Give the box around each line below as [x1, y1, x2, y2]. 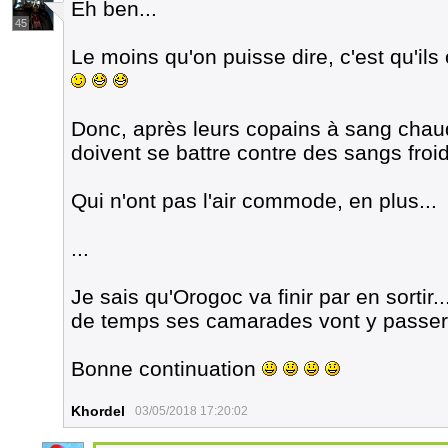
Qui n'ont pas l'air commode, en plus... [71, 189, 437, 212]
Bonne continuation [71, 357, 262, 380]
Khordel [71, 403, 125, 419]
